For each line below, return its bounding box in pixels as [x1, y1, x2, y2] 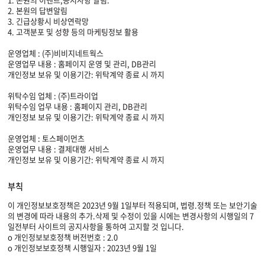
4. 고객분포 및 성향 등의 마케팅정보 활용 [8, 26, 138, 37]
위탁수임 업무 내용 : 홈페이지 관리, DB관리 [8, 101, 147, 112]
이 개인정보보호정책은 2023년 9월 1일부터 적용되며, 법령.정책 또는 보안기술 [8, 199, 257, 211]
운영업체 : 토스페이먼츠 [8, 132, 85, 144]
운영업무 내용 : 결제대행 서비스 [8, 143, 109, 154]
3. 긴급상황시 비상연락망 [8, 15, 89, 27]
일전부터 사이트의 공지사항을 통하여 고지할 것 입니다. [8, 221, 184, 232]
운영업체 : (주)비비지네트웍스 [8, 47, 104, 59]
